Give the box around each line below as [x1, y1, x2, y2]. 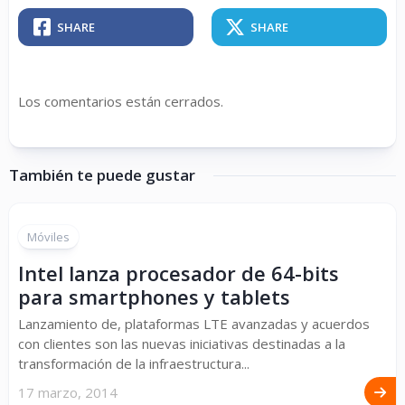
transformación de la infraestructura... [18, 354, 250, 373]
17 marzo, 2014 [18, 383, 118, 402]
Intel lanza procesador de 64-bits [18, 259, 339, 287]
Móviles [27, 229, 70, 246]
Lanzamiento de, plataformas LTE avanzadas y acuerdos [18, 315, 370, 334]
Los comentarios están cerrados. [18, 92, 223, 111]
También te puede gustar [9, 165, 195, 186]
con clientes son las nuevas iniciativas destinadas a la [18, 334, 345, 353]
